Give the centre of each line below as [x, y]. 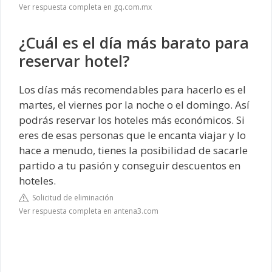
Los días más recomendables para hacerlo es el [132, 89]
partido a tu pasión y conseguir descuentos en [130, 165]
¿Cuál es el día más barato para [134, 42]
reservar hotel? [74, 60]
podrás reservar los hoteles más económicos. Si [132, 120]
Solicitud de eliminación [71, 198]
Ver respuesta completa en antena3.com [89, 211]
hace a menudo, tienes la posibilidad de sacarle [133, 150]
